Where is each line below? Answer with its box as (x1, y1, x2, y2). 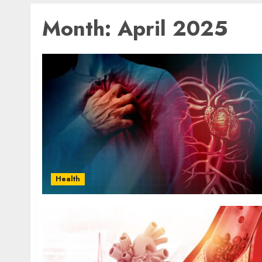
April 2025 (118, 13, 227, 44)
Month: (42, 13, 118, 44)
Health (56, 174, 80, 184)
